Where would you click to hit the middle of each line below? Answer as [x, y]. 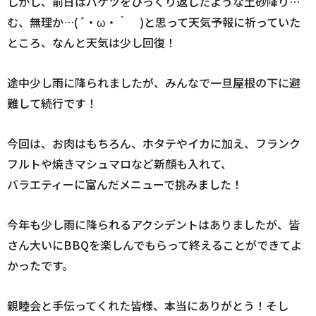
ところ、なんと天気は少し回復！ [92, 43]
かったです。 [40, 266]
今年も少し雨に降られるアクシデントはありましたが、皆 [153, 225]
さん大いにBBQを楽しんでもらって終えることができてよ [154, 245]
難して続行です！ [52, 103]
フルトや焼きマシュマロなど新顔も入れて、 [120, 164]
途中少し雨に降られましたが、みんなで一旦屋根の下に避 [154, 83]
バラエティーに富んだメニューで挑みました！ [125, 184]
